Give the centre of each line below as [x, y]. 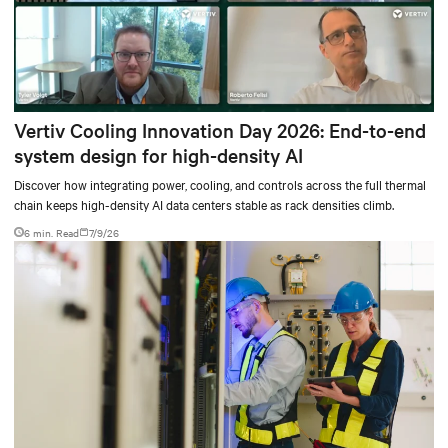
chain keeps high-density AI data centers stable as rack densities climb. [204, 203]
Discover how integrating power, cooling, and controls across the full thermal [220, 183]
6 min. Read [51, 232]
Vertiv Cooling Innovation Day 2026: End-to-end [220, 129]
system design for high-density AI [158, 154]
